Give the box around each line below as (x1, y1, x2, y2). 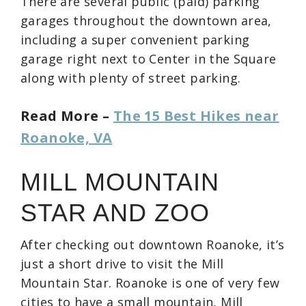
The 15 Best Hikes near (113, 106, 279, 125)
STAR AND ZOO (20, 198, 210, 227)
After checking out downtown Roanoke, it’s (20, 236, 285, 253)
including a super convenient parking (20, 31, 250, 48)
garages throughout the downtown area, (20, 12, 272, 29)
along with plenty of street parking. (20, 69, 241, 86)
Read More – (20, 106, 113, 125)
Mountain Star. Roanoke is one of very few (20, 274, 280, 291)
